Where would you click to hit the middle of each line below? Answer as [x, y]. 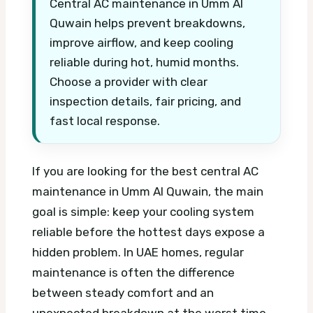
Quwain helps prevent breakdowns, [147, 23]
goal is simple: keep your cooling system [143, 212]
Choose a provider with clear [129, 81]
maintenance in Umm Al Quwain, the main [148, 192]
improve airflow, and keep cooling [141, 42]
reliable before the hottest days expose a [148, 232]
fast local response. [105, 121]
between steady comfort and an [123, 293]
